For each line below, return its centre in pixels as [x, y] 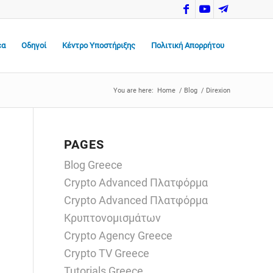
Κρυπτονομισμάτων [113, 218]
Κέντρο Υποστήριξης [99, 45]
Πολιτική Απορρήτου [188, 45]
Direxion [218, 90]
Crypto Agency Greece [119, 236]
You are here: [133, 90]
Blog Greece [94, 165]
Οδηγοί [34, 45]
